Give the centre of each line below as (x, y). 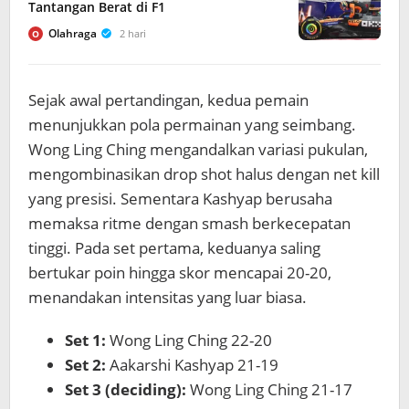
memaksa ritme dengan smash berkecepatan (189, 223)
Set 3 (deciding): (126, 389)
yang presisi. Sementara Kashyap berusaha (180, 199)
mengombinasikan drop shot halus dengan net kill (204, 174)
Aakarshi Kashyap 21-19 (192, 365)
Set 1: (85, 340)
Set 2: (85, 365)
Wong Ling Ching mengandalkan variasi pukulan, (198, 149)
